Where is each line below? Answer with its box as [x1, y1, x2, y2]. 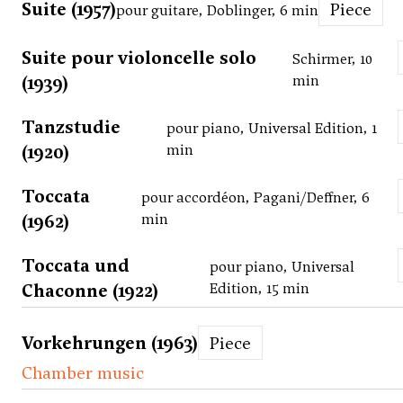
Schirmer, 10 [292, 49, 373, 69]
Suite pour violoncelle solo [22, 46, 256, 70]
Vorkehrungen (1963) [22, 331, 198, 355]
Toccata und [22, 254, 130, 278]
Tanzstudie [22, 115, 121, 139]
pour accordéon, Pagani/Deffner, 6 [140, 188, 370, 208]
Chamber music [22, 361, 144, 385]
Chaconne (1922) [22, 279, 158, 303]
